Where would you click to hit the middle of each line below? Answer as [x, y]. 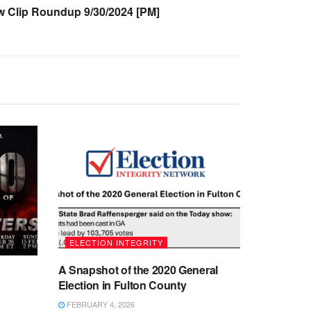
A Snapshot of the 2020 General [138, 270]
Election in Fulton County [122, 285]
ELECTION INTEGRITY [116, 243]
